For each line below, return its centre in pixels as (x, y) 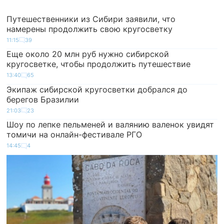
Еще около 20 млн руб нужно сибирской (88, 54)
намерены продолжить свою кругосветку (90, 29)
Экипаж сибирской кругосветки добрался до (97, 89)
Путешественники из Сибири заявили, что (91, 19)
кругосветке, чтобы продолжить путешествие (99, 64)
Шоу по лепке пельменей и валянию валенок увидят (110, 125)
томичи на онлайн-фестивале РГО (74, 135)
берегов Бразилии (43, 99)
